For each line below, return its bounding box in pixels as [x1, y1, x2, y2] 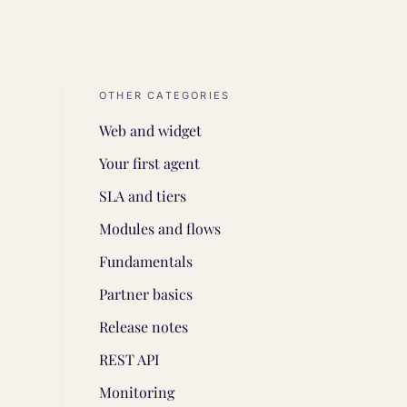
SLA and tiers [99, 186, 186, 205]
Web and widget [99, 121, 202, 140]
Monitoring [99, 382, 174, 402]
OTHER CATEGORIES [99, 89, 231, 102]
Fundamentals [99, 252, 193, 271]
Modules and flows [99, 219, 221, 238]
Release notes [99, 317, 188, 336]
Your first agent [99, 154, 200, 173]
